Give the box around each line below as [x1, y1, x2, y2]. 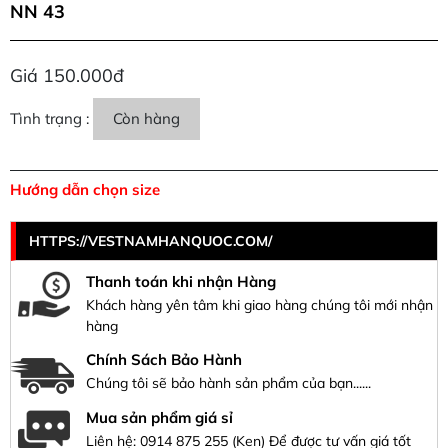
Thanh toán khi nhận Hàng [86, 272, 276, 292]
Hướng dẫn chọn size [10, 180, 160, 200]
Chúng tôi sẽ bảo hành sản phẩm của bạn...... [171, 374, 371, 393]
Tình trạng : [10, 109, 93, 129]
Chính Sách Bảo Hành [86, 350, 242, 370]
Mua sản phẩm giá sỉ [86, 408, 233, 428]
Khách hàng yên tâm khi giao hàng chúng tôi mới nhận [86, 296, 433, 315]
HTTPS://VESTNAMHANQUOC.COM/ [29, 232, 272, 251]
